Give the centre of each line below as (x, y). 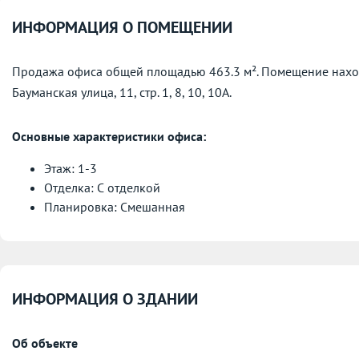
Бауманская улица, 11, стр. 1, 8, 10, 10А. (122, 93)
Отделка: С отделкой (102, 188)
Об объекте (45, 343)
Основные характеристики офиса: (109, 137)
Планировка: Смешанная (115, 207)
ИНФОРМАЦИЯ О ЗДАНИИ (105, 299)
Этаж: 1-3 (71, 169)
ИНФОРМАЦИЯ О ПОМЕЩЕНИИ (122, 28)
